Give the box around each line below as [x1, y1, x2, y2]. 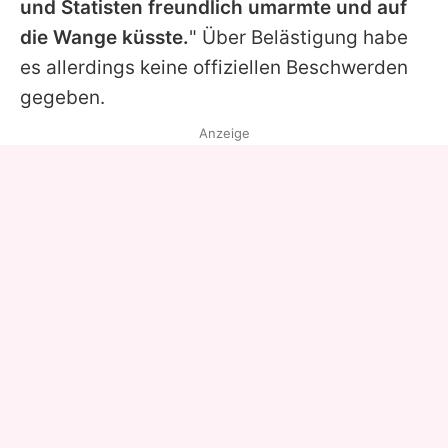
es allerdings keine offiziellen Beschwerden [20, 55, 408, 79]
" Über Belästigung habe [189, 25, 408, 49]
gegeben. [20, 85, 105, 109]
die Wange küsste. [20, 25, 189, 49]
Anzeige [198, 124, 250, 141]
